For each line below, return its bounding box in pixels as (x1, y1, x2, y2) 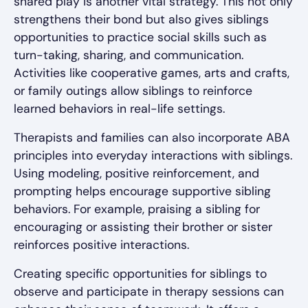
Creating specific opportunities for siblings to (14, 266, 267, 281)
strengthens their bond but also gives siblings (14, 12, 269, 27)
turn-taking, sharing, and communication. (14, 47, 243, 63)
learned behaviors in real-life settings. (14, 101, 225, 116)
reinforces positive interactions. (14, 237, 189, 252)
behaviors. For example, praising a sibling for (14, 201, 260, 217)
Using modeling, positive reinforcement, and (14, 166, 259, 181)
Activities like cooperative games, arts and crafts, (14, 65, 289, 80)
